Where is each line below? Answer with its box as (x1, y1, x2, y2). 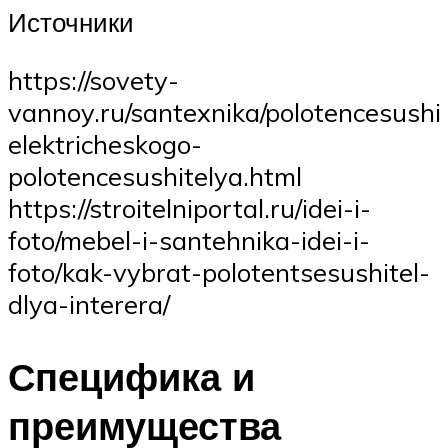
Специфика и (8, 351, 255, 401)
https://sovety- (8, 63, 179, 96)
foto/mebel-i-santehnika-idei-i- (8, 223, 370, 256)
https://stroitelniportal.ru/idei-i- (8, 191, 371, 224)
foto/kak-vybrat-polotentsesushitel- (8, 255, 430, 288)
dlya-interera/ (8, 287, 170, 320)
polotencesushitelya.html (8, 159, 302, 192)
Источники (8, 6, 134, 39)
